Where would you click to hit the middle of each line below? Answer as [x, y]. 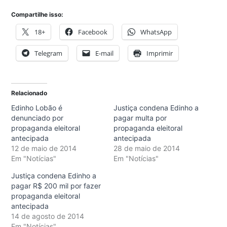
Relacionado [29, 93]
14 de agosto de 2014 [48, 216]
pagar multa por [140, 118]
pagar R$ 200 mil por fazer [56, 185]
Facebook [93, 32]
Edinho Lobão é [37, 107]
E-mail [104, 53]
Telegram [48, 53]
